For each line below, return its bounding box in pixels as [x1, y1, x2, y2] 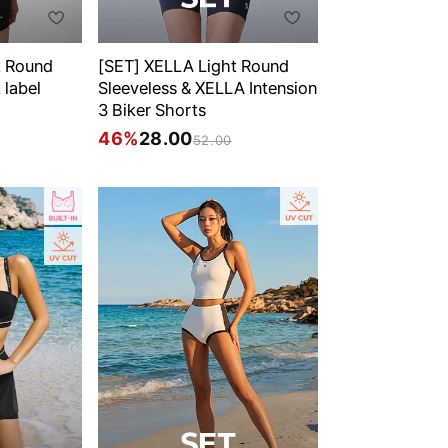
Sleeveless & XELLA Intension [98, 78, 317, 99]
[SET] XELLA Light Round [98, 56, 289, 77]
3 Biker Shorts [98, 100, 206, 121]
